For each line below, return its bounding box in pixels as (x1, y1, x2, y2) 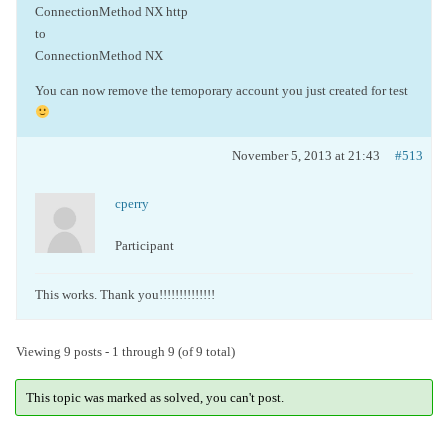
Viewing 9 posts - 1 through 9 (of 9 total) (16, 344, 235, 359)
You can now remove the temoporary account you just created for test (35, 83, 408, 98)
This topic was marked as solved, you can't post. (25, 389, 284, 405)
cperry (115, 196, 149, 211)
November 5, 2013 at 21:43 (232, 148, 380, 163)
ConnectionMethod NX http (35, 4, 188, 19)
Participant (115, 238, 174, 253)
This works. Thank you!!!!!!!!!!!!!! (35, 287, 215, 302)
